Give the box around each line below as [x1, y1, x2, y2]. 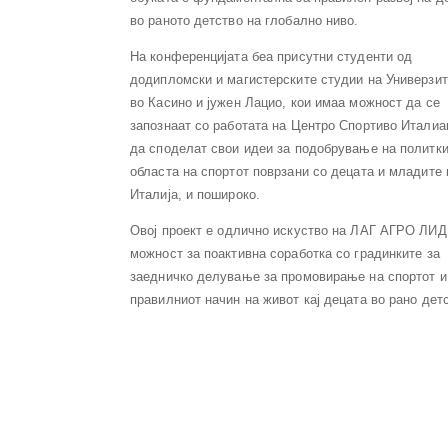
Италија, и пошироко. [130, 187, 260, 202]
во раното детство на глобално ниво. [130, 13, 359, 28]
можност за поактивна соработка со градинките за [130, 246, 440, 261]
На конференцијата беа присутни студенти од [130, 49, 413, 64]
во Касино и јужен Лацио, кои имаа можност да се [130, 95, 440, 110]
